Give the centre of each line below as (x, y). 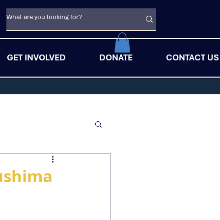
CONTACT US (192, 57)
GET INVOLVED (36, 57)
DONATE (116, 57)
